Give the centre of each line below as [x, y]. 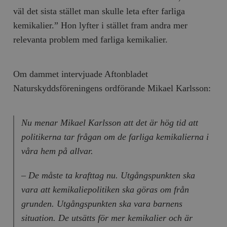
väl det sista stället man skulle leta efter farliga [99, 11]
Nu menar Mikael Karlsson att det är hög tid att [109, 122]
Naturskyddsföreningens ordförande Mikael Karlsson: [112, 88]
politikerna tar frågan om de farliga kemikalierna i [115, 137]
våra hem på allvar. [57, 151]
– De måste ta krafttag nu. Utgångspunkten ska [108, 175]
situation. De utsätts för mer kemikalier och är [107, 218]
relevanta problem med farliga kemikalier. [91, 39]
